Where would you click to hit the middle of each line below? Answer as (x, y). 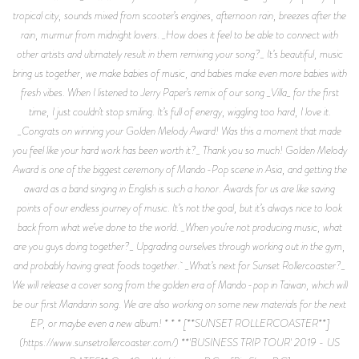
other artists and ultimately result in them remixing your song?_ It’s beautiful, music (179, 53)
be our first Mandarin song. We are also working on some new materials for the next (179, 303)
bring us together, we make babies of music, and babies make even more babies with (179, 73)
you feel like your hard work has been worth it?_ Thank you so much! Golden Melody (179, 149)
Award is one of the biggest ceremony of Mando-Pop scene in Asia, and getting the (179, 169)
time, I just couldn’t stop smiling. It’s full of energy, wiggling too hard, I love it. (179, 111)
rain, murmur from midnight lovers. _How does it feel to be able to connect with (179, 34)
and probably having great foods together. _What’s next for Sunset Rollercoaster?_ (179, 265)
